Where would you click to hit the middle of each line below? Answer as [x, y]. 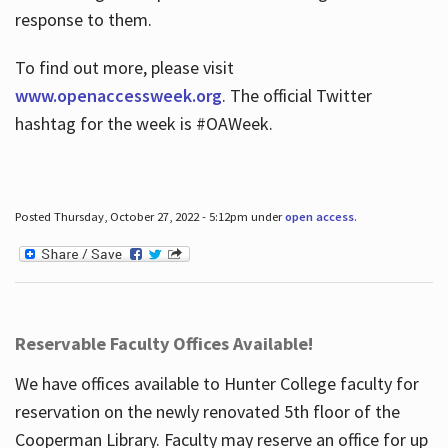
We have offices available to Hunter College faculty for [216, 384]
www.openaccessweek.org [118, 95]
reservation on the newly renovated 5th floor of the [207, 412]
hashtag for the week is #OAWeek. [147, 123]
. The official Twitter [296, 95]
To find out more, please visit [124, 67]
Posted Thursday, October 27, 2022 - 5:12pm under [149, 216]
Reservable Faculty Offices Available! [163, 344]
